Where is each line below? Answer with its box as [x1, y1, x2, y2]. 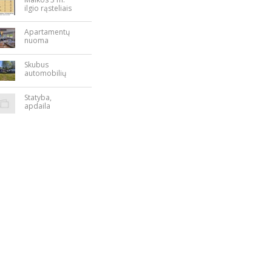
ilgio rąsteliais [24, 2, 72, 13]
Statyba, [24, 92, 52, 103]
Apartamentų [24, 27, 70, 38]
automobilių [24, 68, 66, 79]
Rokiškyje [24, 44, 56, 55]
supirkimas [24, 76, 62, 87]
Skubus [24, 59, 49, 70]
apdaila [24, 101, 50, 112]
